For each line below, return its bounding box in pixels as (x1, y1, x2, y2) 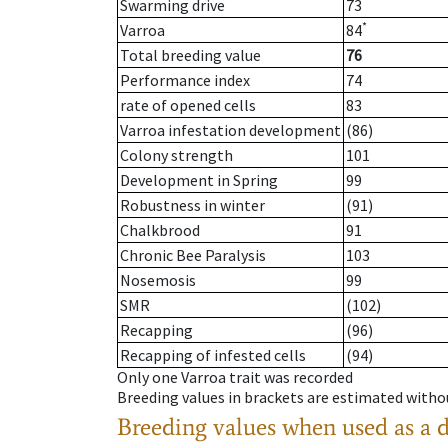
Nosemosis (120, 270, 196, 291)
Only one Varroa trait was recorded (117, 367, 353, 388)
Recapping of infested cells (120, 345, 306, 366)
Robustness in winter (120, 195, 265, 216)
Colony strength (120, 145, 233, 166)
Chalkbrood (120, 220, 200, 241)
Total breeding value (120, 45, 261, 66)
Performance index (120, 70, 250, 91)
